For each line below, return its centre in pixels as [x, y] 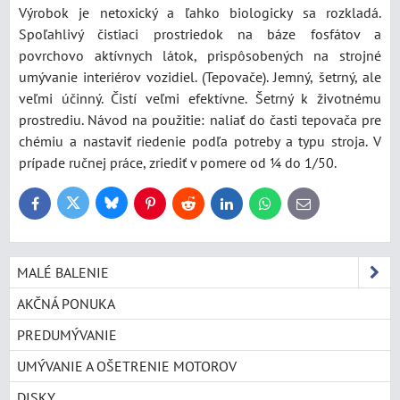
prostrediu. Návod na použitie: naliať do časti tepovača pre [200, 119]
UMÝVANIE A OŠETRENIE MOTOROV [127, 366]
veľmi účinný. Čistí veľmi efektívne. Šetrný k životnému [200, 98]
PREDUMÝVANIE [67, 334]
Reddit [203, 207]
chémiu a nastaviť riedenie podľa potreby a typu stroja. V [200, 141]
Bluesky [129, 206]
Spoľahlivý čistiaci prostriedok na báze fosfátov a [200, 33]
